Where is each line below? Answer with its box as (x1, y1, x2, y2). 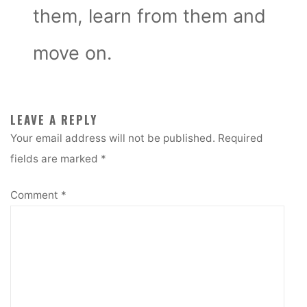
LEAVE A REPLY (10, 111, 98, 129)
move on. (33, 41, 112, 64)
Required (218, 132, 264, 145)
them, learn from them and (33, 4, 267, 27)
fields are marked (10, 152, 101, 166)
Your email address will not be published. (10, 132, 216, 145)
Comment (10, 188, 62, 202)
